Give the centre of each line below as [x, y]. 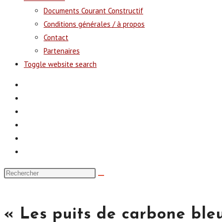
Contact [56, 37]
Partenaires [62, 51]
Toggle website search [60, 64]
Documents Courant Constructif [93, 11]
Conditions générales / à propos [94, 24]
